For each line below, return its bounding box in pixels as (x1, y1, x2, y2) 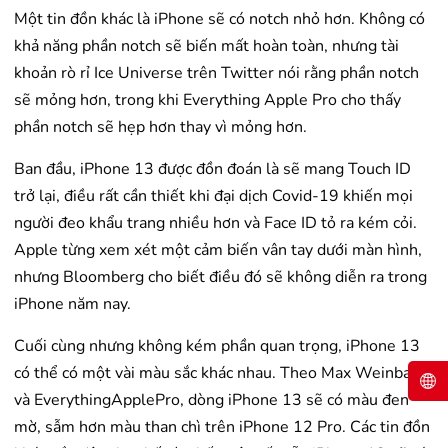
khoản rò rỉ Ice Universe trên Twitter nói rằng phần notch (14, 62, 419, 85)
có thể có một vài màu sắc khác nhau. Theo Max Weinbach (14, 362, 427, 385)
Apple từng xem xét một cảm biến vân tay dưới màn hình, (14, 239, 422, 262)
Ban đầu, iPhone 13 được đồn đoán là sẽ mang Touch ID (14, 158, 411, 181)
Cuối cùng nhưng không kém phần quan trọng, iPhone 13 (14, 335, 420, 358)
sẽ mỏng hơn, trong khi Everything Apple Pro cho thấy (14, 89, 401, 112)
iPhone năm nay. (14, 293, 131, 316)
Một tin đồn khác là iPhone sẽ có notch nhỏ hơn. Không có (14, 8, 425, 31)
